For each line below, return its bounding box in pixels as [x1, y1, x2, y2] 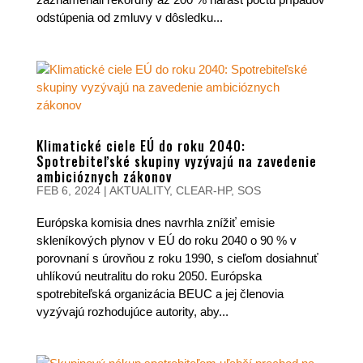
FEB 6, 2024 [36, 184, 100, 197]
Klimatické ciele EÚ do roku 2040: [36, 136, 246, 156]
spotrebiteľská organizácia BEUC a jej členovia [36, 287, 284, 301]
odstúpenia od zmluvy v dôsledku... [36, 11, 223, 24]
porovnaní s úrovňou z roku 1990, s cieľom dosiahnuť [36, 251, 318, 265]
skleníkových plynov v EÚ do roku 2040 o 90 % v [36, 233, 297, 247]
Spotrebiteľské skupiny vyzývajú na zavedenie [36, 152, 317, 171]
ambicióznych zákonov [36, 167, 172, 186]
